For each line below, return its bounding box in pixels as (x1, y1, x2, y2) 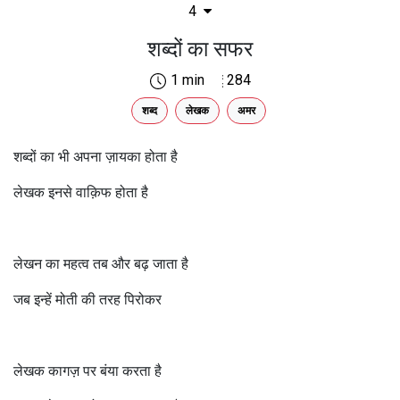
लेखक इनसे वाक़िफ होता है (13, 183, 148, 201)
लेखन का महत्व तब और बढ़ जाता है (13, 254, 188, 272)
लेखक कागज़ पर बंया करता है (13, 362, 162, 379)
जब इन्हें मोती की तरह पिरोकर (13, 290, 162, 308)
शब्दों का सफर (147, 35, 253, 62)
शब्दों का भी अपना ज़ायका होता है (13, 147, 178, 165)
